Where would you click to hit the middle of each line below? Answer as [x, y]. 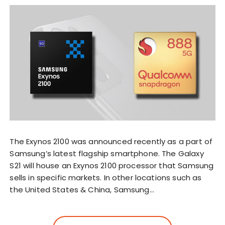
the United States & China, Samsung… [82, 189]
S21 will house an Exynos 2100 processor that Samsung [112, 165]
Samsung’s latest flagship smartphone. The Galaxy [107, 153]
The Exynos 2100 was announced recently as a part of [111, 141]
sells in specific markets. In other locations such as [106, 177]
